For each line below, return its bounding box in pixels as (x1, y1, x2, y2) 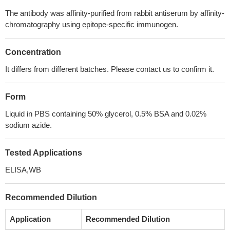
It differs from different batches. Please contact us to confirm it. (5, 65, 214, 73)
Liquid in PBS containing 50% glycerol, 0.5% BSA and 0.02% (5, 109, 206, 118)
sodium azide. (5, 121, 52, 129)
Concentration (5, 48, 61, 56)
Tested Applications (5, 148, 82, 157)
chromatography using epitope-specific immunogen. (5, 20, 178, 29)
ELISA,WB (5, 165, 41, 174)
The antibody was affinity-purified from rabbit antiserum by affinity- (5, 9, 224, 17)
